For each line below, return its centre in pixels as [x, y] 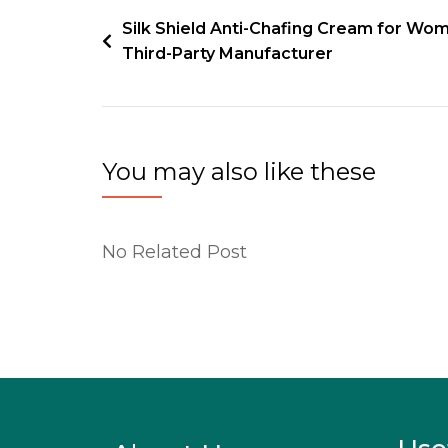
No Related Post [174, 252]
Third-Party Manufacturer [227, 53]
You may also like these [239, 171]
